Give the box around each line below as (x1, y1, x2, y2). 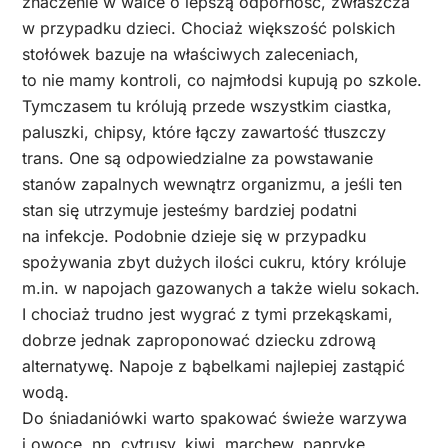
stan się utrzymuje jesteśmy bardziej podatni (22, 200, 357, 221)
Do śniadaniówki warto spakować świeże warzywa (22, 408, 407, 429)
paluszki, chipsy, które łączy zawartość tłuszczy (22, 122, 386, 143)
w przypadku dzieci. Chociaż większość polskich (22, 18, 395, 39)
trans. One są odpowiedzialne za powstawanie (22, 148, 373, 169)
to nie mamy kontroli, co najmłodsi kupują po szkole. (22, 70, 422, 91)
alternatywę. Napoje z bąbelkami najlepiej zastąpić (22, 356, 405, 377)
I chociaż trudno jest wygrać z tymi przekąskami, (22, 304, 393, 325)
